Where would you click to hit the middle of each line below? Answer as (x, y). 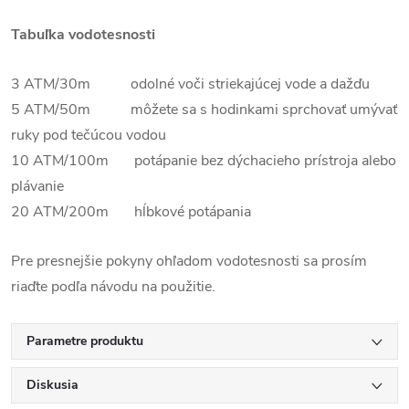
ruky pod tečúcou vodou (89, 136)
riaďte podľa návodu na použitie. (113, 287)
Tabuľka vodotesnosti (83, 35)
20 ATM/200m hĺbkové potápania (131, 212)
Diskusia (52, 385)
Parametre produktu (85, 341)
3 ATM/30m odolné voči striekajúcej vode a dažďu (190, 84)
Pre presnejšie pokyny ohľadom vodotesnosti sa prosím (189, 262)
